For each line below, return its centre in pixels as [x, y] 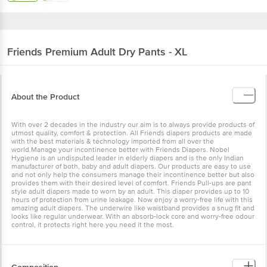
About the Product [45, 97]
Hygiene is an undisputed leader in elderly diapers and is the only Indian [128, 158]
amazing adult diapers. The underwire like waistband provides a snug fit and [133, 208]
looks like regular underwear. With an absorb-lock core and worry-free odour [133, 216]
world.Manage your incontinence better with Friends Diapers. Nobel [120, 150]
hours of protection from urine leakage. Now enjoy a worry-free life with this [132, 200]
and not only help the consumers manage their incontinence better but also [133, 175]
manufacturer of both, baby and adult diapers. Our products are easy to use [131, 166]
